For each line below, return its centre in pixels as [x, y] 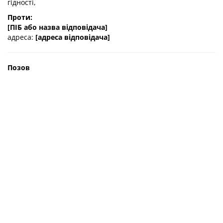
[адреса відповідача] [73, 37]
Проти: [20, 17]
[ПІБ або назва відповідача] [57, 27]
